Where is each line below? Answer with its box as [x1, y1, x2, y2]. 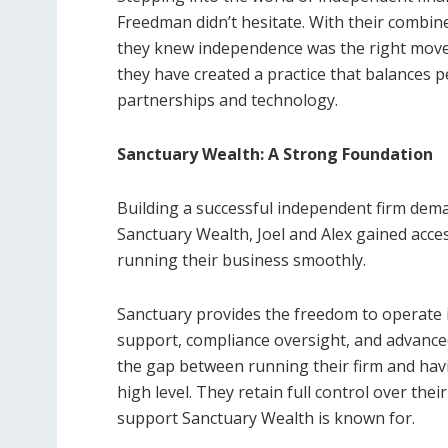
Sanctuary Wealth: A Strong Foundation [117, 143, 433, 165]
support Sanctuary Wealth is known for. [117, 407, 415, 429]
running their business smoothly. [117, 249, 366, 271]
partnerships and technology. [117, 89, 338, 111]
